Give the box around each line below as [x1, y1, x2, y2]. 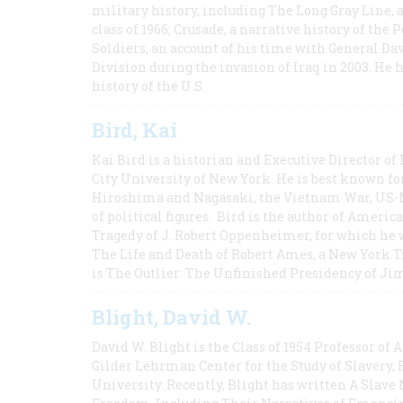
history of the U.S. [92, 77, 205, 94]
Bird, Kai [92, 117, 177, 143]
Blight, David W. [92, 304, 251, 330]
